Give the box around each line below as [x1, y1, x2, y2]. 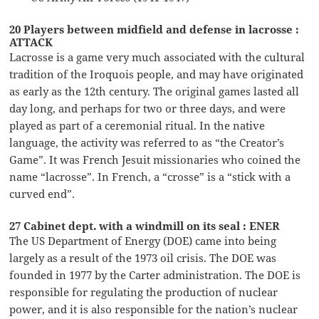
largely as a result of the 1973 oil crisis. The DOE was [9, 250, 277, 265]
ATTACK [9, 34, 53, 49]
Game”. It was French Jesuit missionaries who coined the [9, 152, 301, 167]
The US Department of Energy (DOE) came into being [9, 233, 277, 248]
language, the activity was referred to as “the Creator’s [9, 135, 285, 150]
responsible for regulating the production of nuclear [9, 284, 278, 299]
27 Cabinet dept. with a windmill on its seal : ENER [9, 218, 281, 233]
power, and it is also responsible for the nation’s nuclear [9, 301, 298, 316]
